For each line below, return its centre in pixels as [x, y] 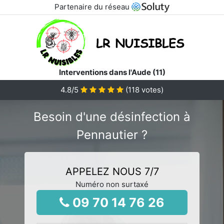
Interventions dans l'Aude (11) [112, 72]
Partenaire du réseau [93, 7]
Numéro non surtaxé [112, 184]
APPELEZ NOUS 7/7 [112, 171]
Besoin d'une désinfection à [112, 116]
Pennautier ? [112, 134]
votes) [151, 89]
